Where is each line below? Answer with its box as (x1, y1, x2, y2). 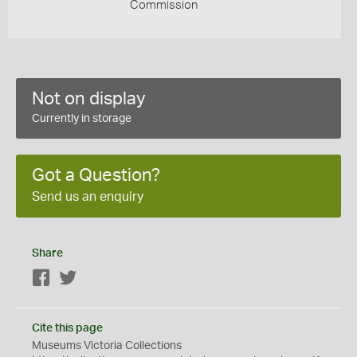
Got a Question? (32, 167, 160, 184)
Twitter (77, 273, 112, 284)
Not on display (32, 90, 146, 108)
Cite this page (32, 323, 103, 334)
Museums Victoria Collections (32, 340, 182, 351)
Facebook (51, 273, 101, 284)
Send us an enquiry (32, 190, 143, 203)
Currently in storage (32, 113, 131, 124)
